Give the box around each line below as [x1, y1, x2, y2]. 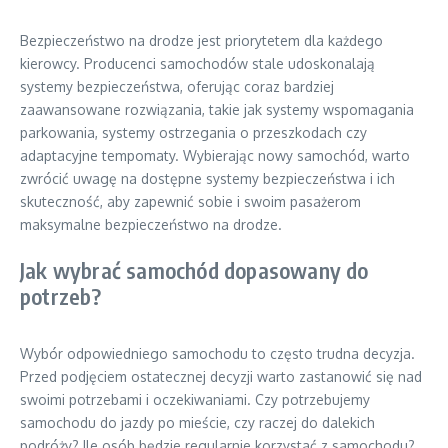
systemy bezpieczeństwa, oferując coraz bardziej [20, 78, 334, 95]
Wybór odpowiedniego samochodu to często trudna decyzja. [20, 345, 415, 362]
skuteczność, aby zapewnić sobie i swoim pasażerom [20, 193, 361, 210]
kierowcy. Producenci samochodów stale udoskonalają [20, 55, 375, 72]
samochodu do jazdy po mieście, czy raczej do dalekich [20, 414, 375, 431]
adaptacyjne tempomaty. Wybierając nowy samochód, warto [20, 147, 410, 164]
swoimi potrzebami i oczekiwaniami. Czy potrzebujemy [20, 391, 370, 408]
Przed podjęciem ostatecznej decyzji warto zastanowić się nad [20, 368, 422, 385]
